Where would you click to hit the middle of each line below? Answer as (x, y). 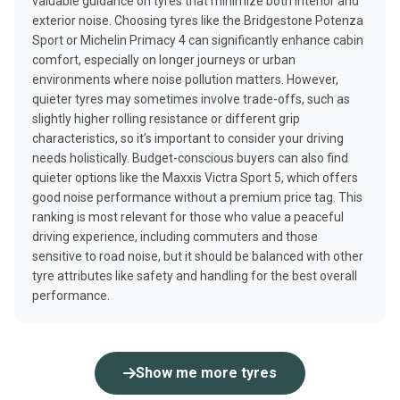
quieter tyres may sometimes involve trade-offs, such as (191, 99)
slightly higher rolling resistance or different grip (166, 119)
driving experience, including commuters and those (175, 237)
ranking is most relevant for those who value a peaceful (188, 217)
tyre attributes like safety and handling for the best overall (195, 276)
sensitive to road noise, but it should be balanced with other (198, 256)
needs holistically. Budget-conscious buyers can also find (190, 158)
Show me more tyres (206, 373)
